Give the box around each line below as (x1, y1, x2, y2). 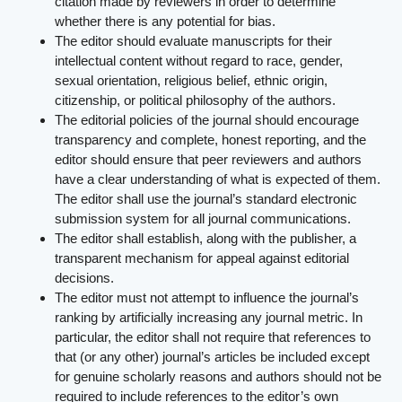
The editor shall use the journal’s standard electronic (55, 191, 358, 207)
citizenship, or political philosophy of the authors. (55, 92, 336, 109)
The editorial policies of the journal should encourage (55, 112, 360, 128)
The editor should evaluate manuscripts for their (55, 33, 333, 49)
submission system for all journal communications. (55, 211, 352, 227)
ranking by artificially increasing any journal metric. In (55, 310, 363, 326)
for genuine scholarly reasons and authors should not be (55, 369, 382, 385)
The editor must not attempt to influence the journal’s (55, 290, 360, 306)
